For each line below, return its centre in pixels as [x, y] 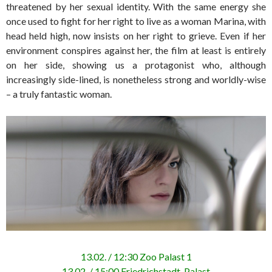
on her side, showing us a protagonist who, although [136, 65]
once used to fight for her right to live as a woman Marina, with [136, 21]
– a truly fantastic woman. [59, 94]
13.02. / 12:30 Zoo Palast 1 [136, 256]
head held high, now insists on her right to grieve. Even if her [136, 36]
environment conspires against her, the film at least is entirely [136, 50]
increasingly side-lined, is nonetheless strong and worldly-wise [136, 80]
